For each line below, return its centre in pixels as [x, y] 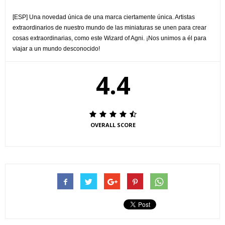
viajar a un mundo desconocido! [56, 48]
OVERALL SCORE [113, 125]
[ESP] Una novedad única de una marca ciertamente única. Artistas [104, 17]
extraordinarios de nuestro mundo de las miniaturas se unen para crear [109, 27]
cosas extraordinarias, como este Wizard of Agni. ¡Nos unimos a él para [109, 38]
